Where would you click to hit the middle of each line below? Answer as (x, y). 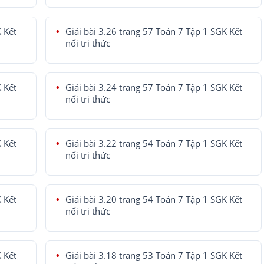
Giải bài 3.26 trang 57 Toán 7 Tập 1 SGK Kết (154, 32)
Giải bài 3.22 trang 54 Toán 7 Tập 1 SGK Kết (154, 144)
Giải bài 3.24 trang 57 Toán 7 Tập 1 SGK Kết (154, 88)
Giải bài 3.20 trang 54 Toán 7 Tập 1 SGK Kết (154, 200)
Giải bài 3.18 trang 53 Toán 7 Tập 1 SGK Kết (154, 256)
